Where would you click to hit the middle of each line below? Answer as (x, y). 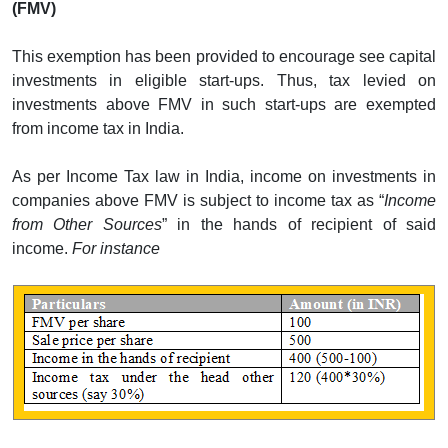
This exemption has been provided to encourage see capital (224, 56)
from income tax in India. (98, 128)
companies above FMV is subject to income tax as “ (198, 200)
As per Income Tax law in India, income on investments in (224, 176)
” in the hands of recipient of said (299, 224)
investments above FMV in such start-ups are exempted (224, 104)
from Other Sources (87, 224)
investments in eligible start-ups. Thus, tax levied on (224, 80)
